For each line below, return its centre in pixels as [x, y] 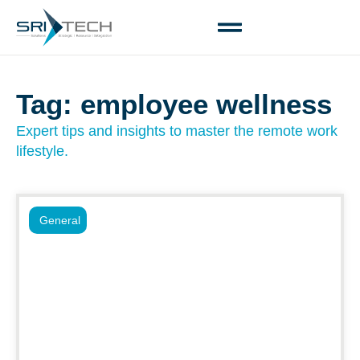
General [60, 220]
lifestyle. [42, 151]
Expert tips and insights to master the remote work [177, 131]
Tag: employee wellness [174, 104]
